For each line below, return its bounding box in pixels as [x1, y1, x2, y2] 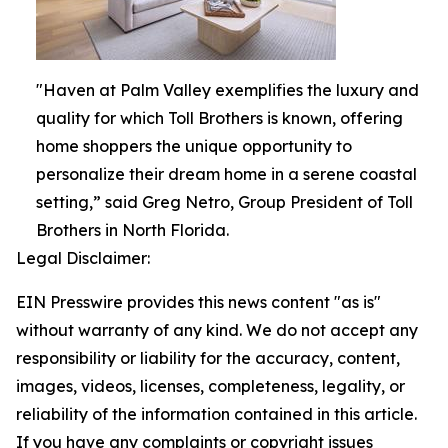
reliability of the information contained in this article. [16, 404, 417, 425]
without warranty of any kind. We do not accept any [16, 320, 418, 341]
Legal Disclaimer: [16, 248, 150, 269]
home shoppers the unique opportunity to [36, 136, 352, 157]
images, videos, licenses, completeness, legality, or [16, 376, 405, 397]
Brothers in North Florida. [36, 220, 229, 241]
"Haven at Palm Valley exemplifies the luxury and [36, 80, 419, 101]
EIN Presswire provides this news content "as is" [16, 292, 381, 313]
